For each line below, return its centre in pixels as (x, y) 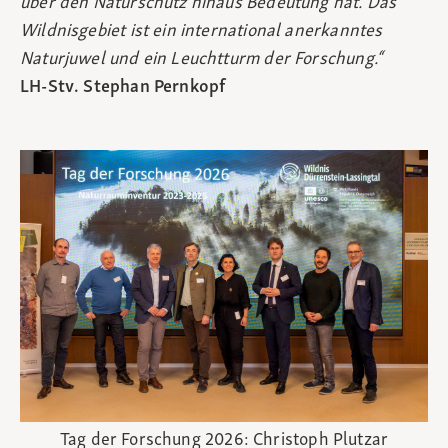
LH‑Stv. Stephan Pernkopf (123, 88)
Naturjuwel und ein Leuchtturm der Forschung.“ (202, 60)
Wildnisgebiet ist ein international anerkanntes (201, 32)
